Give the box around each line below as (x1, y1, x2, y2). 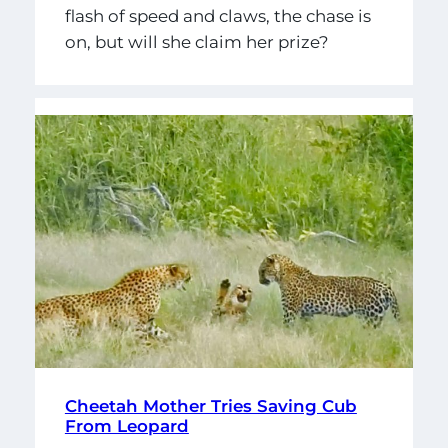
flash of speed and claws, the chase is (64, 5, 371, 26)
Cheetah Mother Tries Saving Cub (64, 395, 357, 416)
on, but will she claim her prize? (64, 31, 329, 52)
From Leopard (64, 415, 189, 436)
